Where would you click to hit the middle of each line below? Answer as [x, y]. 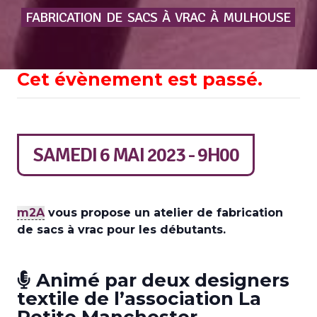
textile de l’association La [139, 299]
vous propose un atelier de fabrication [164, 213]
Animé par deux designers [160, 280]
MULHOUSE [257, 17]
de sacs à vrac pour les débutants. [121, 230]
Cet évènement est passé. [140, 79]
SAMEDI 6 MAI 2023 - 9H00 [136, 155]
